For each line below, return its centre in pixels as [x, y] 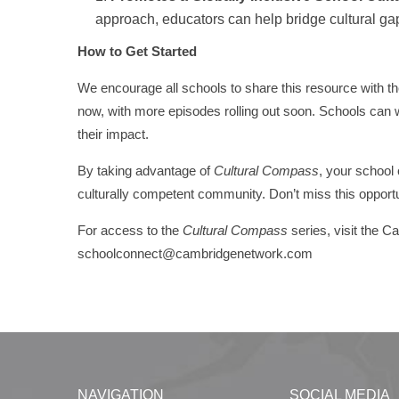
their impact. [113, 134]
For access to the [130, 230]
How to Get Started [137, 51]
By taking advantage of [146, 170]
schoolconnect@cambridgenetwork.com [195, 253]
